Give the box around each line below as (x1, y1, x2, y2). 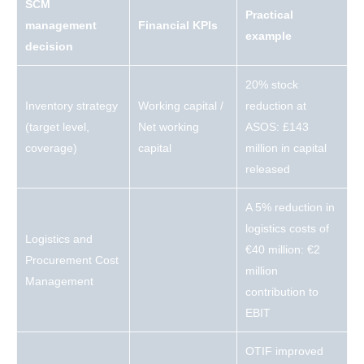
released (245, 162, 290, 176)
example (245, 29, 292, 43)
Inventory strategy (25, 99, 118, 113)
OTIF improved (245, 344, 323, 358)
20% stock (245, 78, 298, 92)
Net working (138, 120, 199, 134)
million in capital (245, 141, 327, 155)
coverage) (25, 141, 77, 155)
